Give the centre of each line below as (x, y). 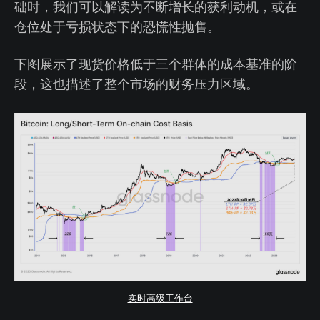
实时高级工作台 (160, 297)
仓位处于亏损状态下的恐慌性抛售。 (117, 27)
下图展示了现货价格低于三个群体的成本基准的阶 (156, 64)
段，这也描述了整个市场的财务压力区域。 (136, 84)
